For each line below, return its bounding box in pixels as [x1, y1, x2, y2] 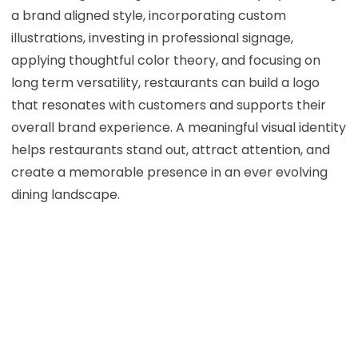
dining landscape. [10, 185, 120, 204]
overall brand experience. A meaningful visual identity [10, 117, 346, 137]
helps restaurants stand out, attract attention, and [10, 140, 330, 159]
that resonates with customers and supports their [10, 95, 326, 114]
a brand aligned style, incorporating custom [10, 6, 286, 25]
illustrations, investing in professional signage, [10, 28, 293, 47]
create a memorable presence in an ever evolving [10, 162, 328, 181]
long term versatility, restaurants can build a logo [10, 73, 320, 92]
